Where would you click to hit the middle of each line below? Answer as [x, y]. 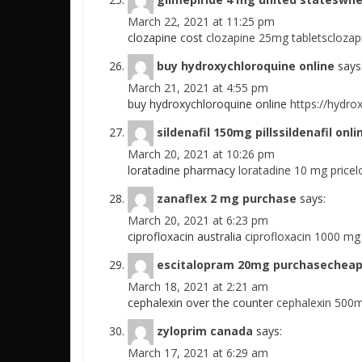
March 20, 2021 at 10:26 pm [201, 154]
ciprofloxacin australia [186, 236]
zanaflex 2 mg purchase [227, 198]
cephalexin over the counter [202, 303]
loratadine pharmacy [183, 170]
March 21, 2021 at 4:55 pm [198, 88]
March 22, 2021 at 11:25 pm [201, 21]
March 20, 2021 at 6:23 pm [198, 220]
